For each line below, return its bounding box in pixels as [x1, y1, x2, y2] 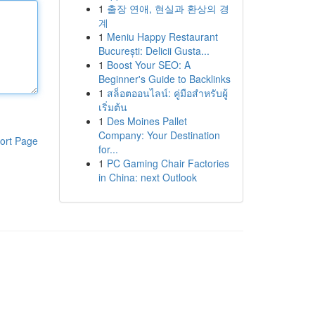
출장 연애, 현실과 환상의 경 [106, 1, 229, 15]
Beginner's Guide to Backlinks [98, 72, 231, 86]
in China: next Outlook [98, 170, 197, 184]
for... [98, 142, 118, 156]
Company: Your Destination [98, 128, 220, 142]
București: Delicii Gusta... [98, 44, 210, 58]
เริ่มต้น [98, 100, 127, 114]
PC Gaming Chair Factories [106, 156, 229, 170]
